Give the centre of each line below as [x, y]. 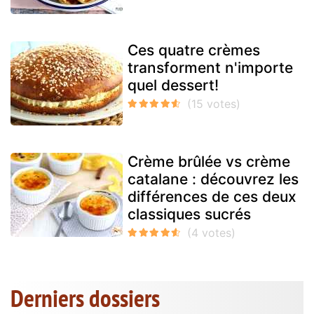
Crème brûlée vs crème [209, 162]
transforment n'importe [210, 68]
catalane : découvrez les [213, 179]
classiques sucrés [189, 214]
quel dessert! [173, 86]
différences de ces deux [212, 197]
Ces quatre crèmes [194, 50]
